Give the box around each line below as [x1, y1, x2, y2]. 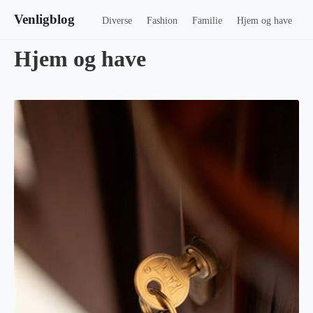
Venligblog [14, 12, 75, 27]
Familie [191, 15, 222, 26]
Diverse [102, 15, 133, 26]
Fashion [147, 15, 178, 26]
